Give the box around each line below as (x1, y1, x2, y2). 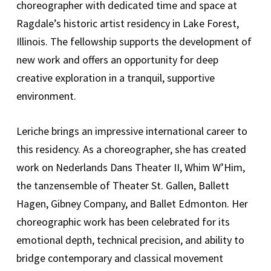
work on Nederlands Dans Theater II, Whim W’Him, (16, 160, 245, 175)
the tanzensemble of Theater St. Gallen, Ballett (16, 178, 229, 193)
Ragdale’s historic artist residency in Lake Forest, (16, 16, 239, 31)
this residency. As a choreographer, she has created (16, 142, 246, 157)
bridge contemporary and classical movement (16, 251, 223, 266)
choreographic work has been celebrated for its (16, 215, 230, 229)
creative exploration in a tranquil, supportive (16, 71, 215, 85)
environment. (16, 89, 76, 103)
